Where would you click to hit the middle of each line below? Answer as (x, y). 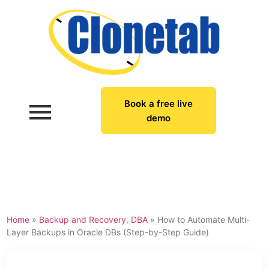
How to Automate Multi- (204, 220)
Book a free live (159, 104)
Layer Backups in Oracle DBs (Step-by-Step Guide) (108, 232)
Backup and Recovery (83, 220)
